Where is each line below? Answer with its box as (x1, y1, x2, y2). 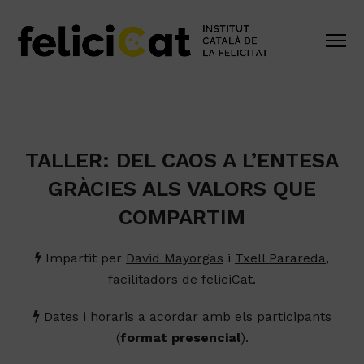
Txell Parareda (235, 250, 326, 266)
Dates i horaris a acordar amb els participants (43, 309, 331, 324)
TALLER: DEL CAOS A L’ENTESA (25, 148, 339, 172)
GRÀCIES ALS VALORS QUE (48, 176, 316, 201)
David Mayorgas (126, 250, 223, 266)
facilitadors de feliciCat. (108, 271, 256, 287)
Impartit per (41, 250, 122, 266)
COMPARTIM (119, 205, 245, 229)
